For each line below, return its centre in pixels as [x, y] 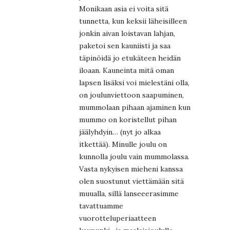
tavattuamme [101, 206]
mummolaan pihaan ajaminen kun [135, 107]
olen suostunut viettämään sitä [131, 181]
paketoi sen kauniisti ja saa [125, 45]
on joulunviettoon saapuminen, [131, 95]
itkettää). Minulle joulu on [123, 144]
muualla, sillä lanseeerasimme [129, 193]
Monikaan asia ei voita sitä [124, 8]
